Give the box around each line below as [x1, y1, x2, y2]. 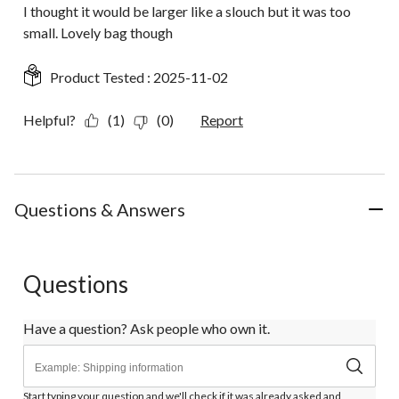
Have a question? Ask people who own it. [23, 320, 270, 338]
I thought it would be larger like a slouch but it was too [23, 3, 351, 20]
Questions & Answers [14, 199, 185, 221]
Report [200, 111, 243, 129]
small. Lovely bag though [23, 24, 173, 42]
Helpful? [23, 111, 76, 129]
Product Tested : [50, 69, 153, 86]
